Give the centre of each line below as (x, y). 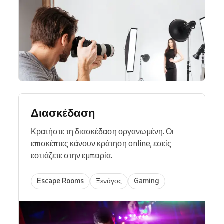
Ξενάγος (109, 181)
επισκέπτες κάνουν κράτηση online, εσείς (101, 143)
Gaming (147, 181)
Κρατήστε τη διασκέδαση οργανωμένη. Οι (102, 131)
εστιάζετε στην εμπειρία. (72, 155)
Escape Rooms (60, 181)
